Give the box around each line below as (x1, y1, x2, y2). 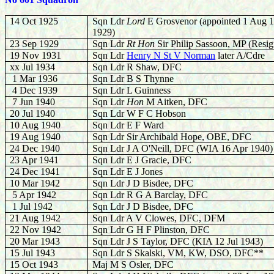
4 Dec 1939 (10, 85, 58, 95)
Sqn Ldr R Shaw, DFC (92, 62, 182, 72)
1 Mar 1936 (10, 73, 58, 84)
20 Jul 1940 (10, 108, 56, 119)
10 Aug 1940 (10, 120, 61, 130)
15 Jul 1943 (10, 248, 56, 258)
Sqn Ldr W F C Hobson (92, 108, 187, 119)
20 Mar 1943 (10, 236, 61, 246)
